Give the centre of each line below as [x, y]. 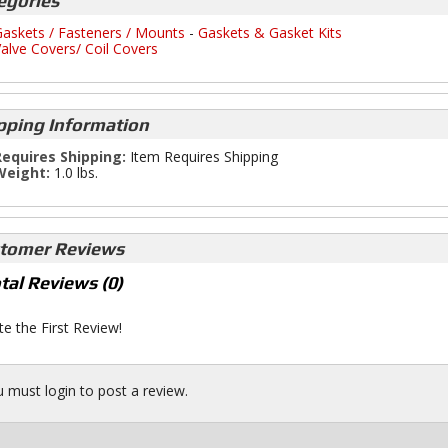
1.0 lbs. [73, 172]
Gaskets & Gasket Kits [269, 32]
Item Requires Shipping [201, 156]
